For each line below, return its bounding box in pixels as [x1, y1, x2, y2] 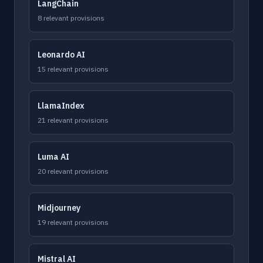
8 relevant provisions [38, 14, 104, 22]
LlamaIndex [38, 100, 85, 111]
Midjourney [38, 203, 80, 213]
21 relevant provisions [38, 116, 109, 124]
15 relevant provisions [38, 65, 109, 73]
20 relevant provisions [38, 167, 109, 176]
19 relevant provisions [38, 218, 109, 227]
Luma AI [38, 151, 69, 162]
